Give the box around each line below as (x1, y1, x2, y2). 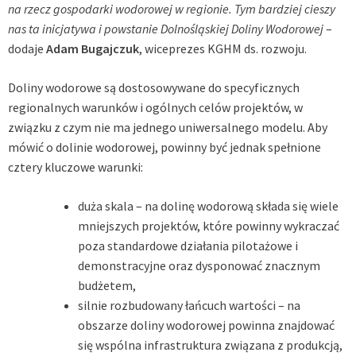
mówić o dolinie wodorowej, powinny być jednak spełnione (8, 139, 321, 156)
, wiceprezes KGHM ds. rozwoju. (139, 41, 307, 57)
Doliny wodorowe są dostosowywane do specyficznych (8, 79, 300, 96)
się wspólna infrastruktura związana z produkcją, (78, 337, 342, 354)
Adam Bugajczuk (46, 41, 139, 57)
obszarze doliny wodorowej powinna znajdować (78, 317, 335, 334)
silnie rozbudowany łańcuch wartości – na (78, 297, 300, 314)
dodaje (8, 41, 44, 57)
